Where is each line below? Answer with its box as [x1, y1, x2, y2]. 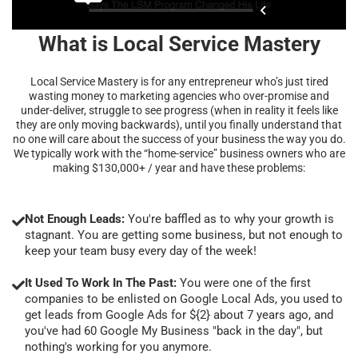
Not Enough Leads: [25, 211, 125, 226]
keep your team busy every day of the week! [25, 243, 257, 258]
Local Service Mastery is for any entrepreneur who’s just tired [30, 74, 328, 88]
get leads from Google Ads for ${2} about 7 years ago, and [25, 307, 333, 322]
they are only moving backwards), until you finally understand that [16, 117, 342, 131]
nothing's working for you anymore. [25, 339, 212, 354]
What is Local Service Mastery [38, 31, 320, 56]
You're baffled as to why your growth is [125, 211, 334, 226]
